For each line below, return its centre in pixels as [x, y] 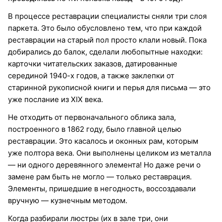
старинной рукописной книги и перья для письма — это [109, 87]
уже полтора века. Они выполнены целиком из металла [110, 153]
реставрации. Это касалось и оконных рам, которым [103, 141]
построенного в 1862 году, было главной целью [95, 129]
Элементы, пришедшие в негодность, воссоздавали [102, 188]
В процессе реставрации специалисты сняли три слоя [107, 16]
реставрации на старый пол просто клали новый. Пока [107, 40]
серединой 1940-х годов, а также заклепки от [91, 75]
